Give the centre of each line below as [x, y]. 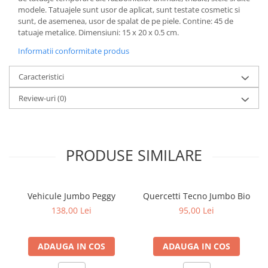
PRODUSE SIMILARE [134, 155]
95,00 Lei [197, 210]
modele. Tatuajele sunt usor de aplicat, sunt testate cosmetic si [129, 10]
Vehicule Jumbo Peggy [71, 196]
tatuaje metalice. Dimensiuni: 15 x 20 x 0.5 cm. [98, 32]
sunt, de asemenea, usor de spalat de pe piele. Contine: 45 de [126, 21]
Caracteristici [41, 77]
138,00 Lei [71, 210]
